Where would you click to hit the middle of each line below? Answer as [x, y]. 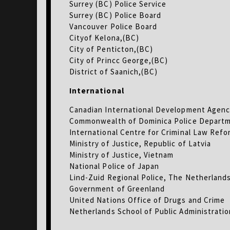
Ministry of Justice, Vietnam [122, 155]
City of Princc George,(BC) [119, 60]
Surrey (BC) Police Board [116, 15]
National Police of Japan [114, 166]
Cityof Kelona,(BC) [104, 37]
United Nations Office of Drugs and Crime [147, 200]
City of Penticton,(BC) [111, 49]
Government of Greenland [117, 188]
